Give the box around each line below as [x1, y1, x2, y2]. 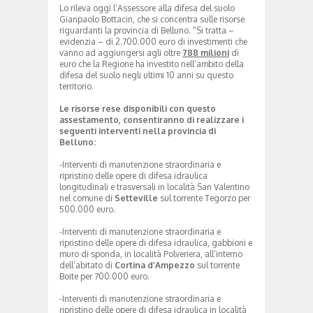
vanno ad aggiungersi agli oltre [59, 47, 182, 58]
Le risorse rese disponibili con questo [59, 103, 216, 114]
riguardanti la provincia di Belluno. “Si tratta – [59, 24, 234, 36]
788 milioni [182, 47, 229, 58]
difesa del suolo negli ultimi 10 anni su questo [59, 69, 233, 80]
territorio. [59, 80, 94, 92]
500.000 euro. [59, 203, 115, 214]
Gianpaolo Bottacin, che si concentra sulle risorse [59, 13, 245, 24]
